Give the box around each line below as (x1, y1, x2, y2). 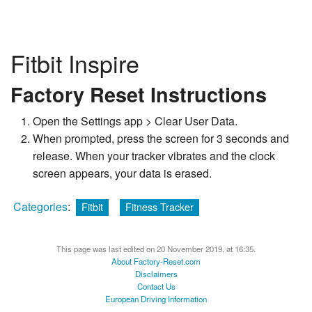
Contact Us (136, 280, 175, 292)
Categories (13, 198, 68, 215)
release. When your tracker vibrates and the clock (33, 148, 275, 164)
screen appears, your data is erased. (33, 165, 212, 182)
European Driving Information (105, 292, 207, 304)
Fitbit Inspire (10, 46, 139, 81)
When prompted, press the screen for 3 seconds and (33, 130, 289, 147)
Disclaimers (134, 267, 178, 279)
